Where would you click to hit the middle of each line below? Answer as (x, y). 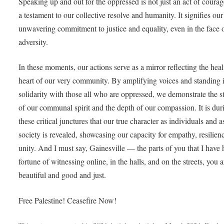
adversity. (35, 41)
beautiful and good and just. (64, 175)
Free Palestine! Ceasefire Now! (68, 200)
